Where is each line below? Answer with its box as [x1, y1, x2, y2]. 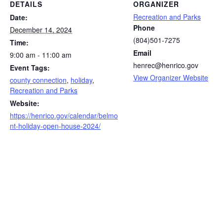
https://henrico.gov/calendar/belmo [10, 110, 118, 120]
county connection [10, 75, 67, 85]
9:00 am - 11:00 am [10, 50, 72, 60]
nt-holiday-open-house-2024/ [10, 121, 101, 131]
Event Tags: [10, 63, 50, 73]
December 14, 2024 [10, 25, 72, 35]
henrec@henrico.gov [133, 60, 198, 70]
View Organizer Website [133, 73, 208, 82]
